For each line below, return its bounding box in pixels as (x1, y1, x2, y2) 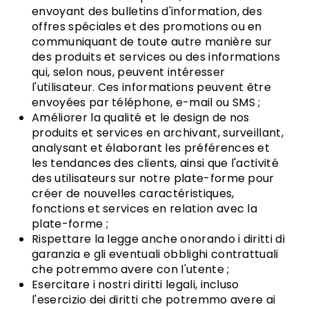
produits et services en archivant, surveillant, (32, 125, 284, 141)
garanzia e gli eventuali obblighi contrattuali (32, 246, 279, 262)
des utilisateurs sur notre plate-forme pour (32, 170, 275, 186)
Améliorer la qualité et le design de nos (32, 110, 250, 126)
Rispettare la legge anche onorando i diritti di (32, 231, 286, 247)
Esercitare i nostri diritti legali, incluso (32, 277, 239, 292)
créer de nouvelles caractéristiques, (32, 186, 235, 201)
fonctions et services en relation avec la (32, 201, 258, 217)
